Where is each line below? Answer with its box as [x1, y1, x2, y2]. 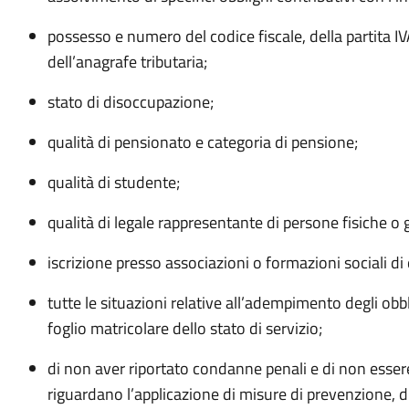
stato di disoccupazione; [47, 89, 214, 114]
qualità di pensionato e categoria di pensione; [47, 130, 358, 154]
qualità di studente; [47, 170, 180, 194]
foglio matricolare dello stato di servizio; [47, 316, 322, 341]
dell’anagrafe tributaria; [47, 49, 207, 74]
